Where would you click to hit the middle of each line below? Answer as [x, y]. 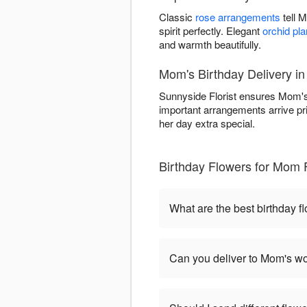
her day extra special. [207, 123]
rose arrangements [238, 17]
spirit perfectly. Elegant [211, 31]
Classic [177, 17]
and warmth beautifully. [210, 45]
